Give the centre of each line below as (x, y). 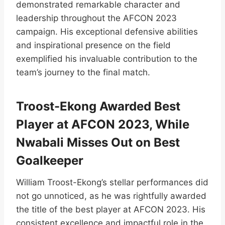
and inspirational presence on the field (93, 45)
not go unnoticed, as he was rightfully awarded (111, 196)
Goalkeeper (50, 160)
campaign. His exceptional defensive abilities (107, 31)
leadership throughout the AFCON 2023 (96, 18)
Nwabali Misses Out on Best (98, 142)
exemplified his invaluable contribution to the (107, 59)
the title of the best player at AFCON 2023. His (111, 209)
